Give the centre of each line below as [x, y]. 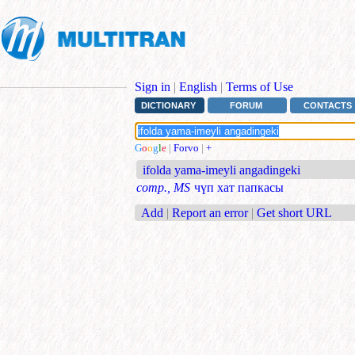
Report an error [210, 212]
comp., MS [163, 188]
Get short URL [294, 212]
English [198, 87]
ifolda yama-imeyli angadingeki [222, 170]
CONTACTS [328, 106]
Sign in [153, 87]
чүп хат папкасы [239, 188]
